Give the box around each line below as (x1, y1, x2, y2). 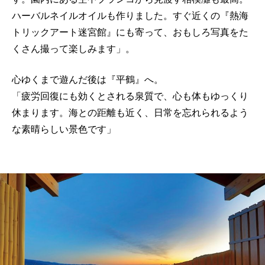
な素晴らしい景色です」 (12, 124, 116, 134)
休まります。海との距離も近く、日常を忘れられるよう (12, 108, 248, 118)
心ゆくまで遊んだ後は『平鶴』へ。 (12, 75, 163, 85)
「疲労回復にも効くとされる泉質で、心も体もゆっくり (12, 91, 248, 101)
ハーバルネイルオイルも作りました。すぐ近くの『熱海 (12, 11, 248, 21)
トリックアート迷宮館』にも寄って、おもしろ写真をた (12, 27, 248, 37)
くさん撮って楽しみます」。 (12, 44, 135, 54)
